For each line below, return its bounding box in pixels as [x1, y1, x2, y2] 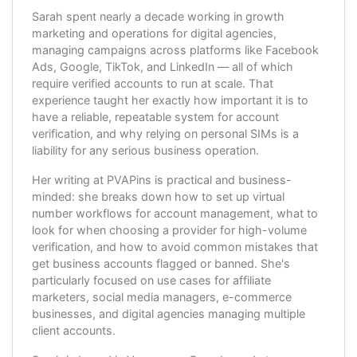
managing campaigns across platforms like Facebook [32, 42, 319, 57]
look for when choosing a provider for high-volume [32, 222, 307, 237]
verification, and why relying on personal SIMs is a [32, 126, 299, 140]
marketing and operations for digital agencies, [32, 25, 277, 40]
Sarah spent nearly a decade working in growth [32, 9, 284, 23]
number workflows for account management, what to [32, 206, 318, 220]
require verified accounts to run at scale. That [32, 76, 273, 90]
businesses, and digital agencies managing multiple [32, 306, 305, 320]
